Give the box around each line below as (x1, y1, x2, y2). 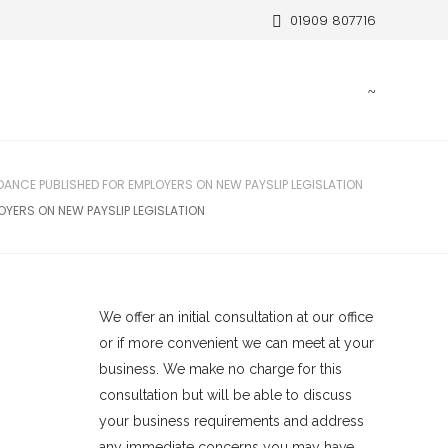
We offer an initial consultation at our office (98, 309, 373, 325)
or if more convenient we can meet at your (98, 335, 374, 351)
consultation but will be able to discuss (98, 387, 352, 403)
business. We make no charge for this (98, 361, 342, 377)
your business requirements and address (98, 413, 364, 429)
